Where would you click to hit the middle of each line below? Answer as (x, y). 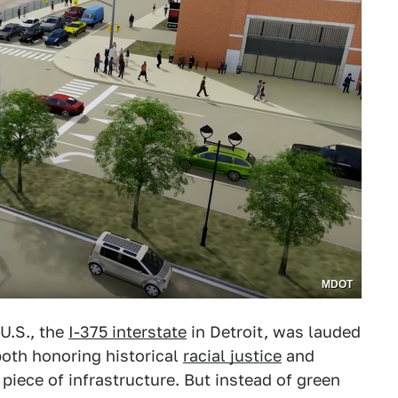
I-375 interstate (127, 332)
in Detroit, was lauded (274, 332)
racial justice (232, 356)
